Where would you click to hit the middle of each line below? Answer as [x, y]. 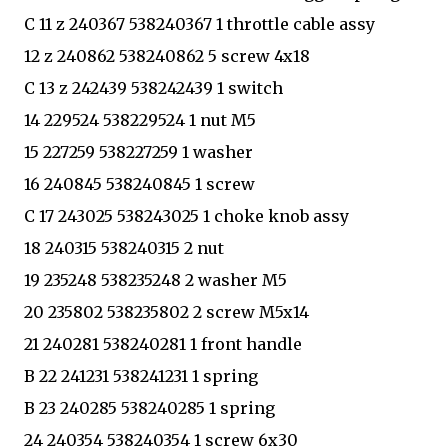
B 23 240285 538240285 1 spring [149, 407]
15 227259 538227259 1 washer [138, 151]
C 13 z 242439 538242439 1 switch [153, 87]
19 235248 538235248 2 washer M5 [155, 279]
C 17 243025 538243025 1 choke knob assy [186, 215]
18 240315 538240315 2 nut [124, 247]
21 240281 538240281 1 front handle [163, 343]
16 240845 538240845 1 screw [139, 183]
